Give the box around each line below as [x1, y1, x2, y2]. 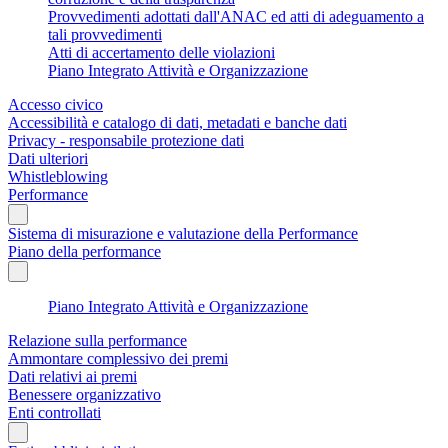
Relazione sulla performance [8, 331, 187, 349]
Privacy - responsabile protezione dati [8, 131, 244, 149]
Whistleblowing [8, 167, 108, 185]
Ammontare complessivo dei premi [8, 349, 228, 367]
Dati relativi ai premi [8, 367, 137, 385]
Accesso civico [8, 95, 103, 113]
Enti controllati [8, 403, 101, 421]
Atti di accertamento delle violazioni [48, 43, 275, 61]
